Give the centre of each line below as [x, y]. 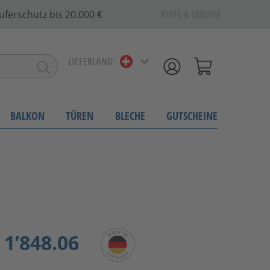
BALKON [27, 115]
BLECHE [130, 115]
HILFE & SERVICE [191, 15]
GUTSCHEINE [192, 115]
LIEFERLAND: [92, 62]
